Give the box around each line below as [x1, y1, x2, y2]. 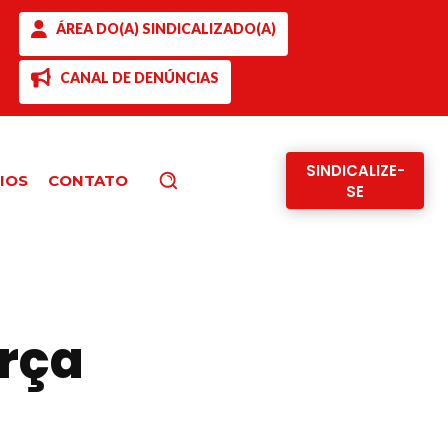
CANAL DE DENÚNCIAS [59, 69, 219, 86]
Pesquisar [178, 170, 246, 189]
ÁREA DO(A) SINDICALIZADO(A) [55, 20, 276, 38]
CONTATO [48, 170, 128, 190]
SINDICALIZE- [305, 160, 405, 182]
